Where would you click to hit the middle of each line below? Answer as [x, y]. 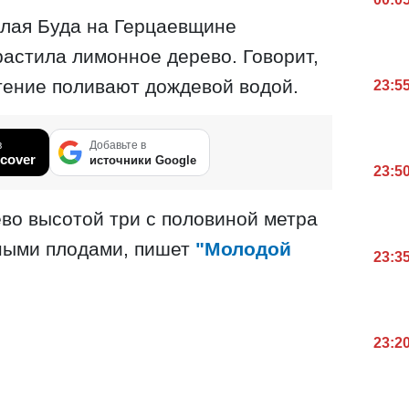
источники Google [143, 161]
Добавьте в [118, 146]
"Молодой [243, 249]
